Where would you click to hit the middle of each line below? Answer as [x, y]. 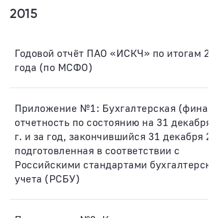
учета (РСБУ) [47, 179]
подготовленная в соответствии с [97, 150]
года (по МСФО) [54, 67]
